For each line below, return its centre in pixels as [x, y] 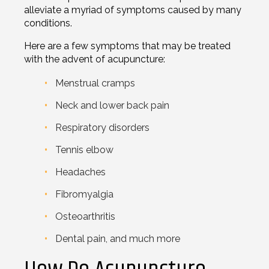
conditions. [48, 23]
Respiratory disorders [102, 127]
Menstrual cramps [95, 83]
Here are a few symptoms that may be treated [127, 46]
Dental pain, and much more [118, 238]
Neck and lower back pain [112, 105]
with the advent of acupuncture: [95, 59]
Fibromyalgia [84, 194]
